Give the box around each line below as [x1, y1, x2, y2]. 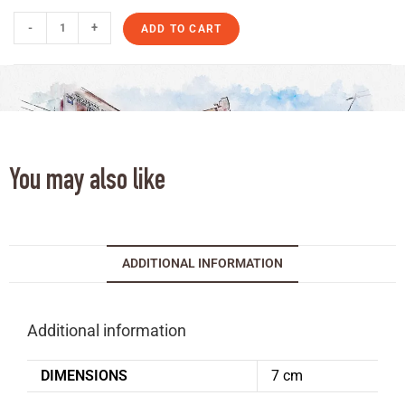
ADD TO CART [141, 23, 222, 36]
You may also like [9, 168, 165, 198]
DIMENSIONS [41, 366, 127, 384]
